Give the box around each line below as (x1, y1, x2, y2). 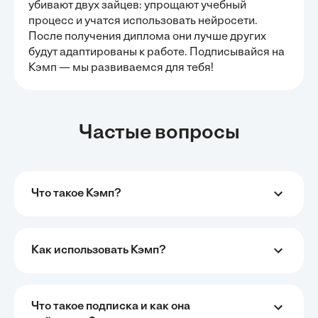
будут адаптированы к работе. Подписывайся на (28, 47, 285, 58)
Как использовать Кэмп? (31, 245, 166, 256)
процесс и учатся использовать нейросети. (28, 16, 258, 27)
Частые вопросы (78, 124, 240, 143)
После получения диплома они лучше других (28, 31, 266, 43)
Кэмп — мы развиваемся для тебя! (28, 62, 214, 74)
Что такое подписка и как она (31, 301, 190, 312)
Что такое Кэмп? (31, 188, 121, 199)
